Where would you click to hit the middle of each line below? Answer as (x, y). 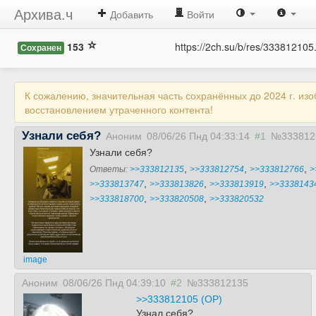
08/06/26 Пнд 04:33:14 (198, 136)
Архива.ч (43, 14)
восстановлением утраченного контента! (119, 109)
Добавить (130, 14)
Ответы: (110, 169)
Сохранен (41, 48)
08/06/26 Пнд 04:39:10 (114, 283)
